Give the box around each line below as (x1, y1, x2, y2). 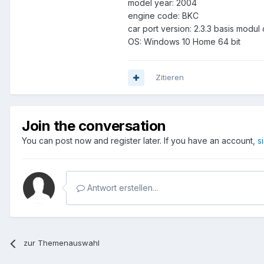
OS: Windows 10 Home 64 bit (128, 37, 240, 47)
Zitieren (156, 72, 184, 82)
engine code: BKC (128, 11, 199, 21)
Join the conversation (22, 117, 166, 135)
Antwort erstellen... (85, 183, 158, 193)
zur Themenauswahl (24, 238, 100, 248)
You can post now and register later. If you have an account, (22, 136, 258, 146)
